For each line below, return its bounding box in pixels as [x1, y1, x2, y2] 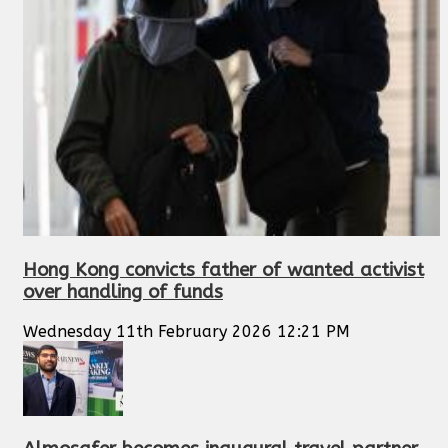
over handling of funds [23, 281, 223, 304]
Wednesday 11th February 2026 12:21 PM [23, 321, 350, 341]
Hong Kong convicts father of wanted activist [23, 259, 424, 282]
